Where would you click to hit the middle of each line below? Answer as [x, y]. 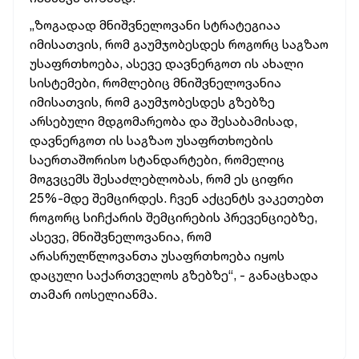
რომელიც [254, 159]
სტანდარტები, [175, 159]
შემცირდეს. [129, 198]
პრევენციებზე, [270, 217]
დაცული [56, 275]
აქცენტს [228, 198]
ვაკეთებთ [291, 198]
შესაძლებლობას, [148, 179]
